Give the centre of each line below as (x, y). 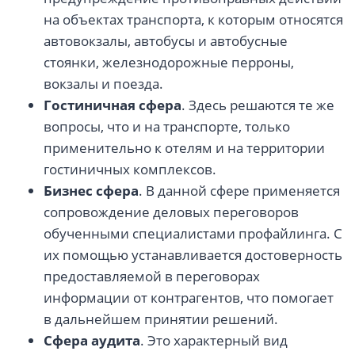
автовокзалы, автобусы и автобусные (166, 41)
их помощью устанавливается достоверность (193, 255)
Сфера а (71, 341)
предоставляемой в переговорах (152, 277)
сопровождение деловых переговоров (171, 212)
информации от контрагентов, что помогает (189, 298)
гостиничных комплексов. (130, 170)
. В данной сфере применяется (239, 191)
